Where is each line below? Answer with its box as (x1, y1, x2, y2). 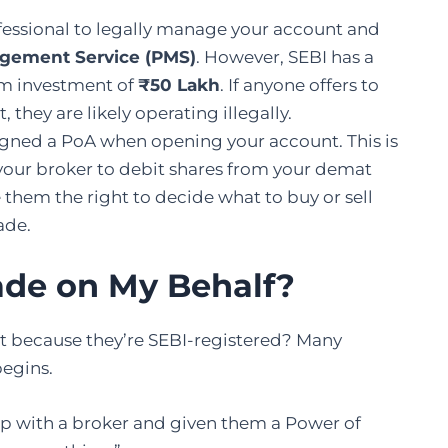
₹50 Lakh (138, 75, 220, 96)
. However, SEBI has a (196, 47, 374, 68)
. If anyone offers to (220, 75, 379, 96)
